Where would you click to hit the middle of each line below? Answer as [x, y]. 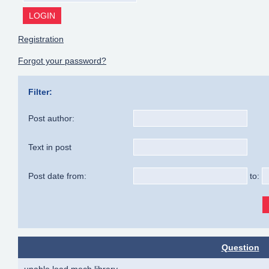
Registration [41, 39]
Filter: [40, 92]
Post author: [51, 118]
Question [240, 247]
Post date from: [57, 176]
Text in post [50, 147]
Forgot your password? [62, 61]
